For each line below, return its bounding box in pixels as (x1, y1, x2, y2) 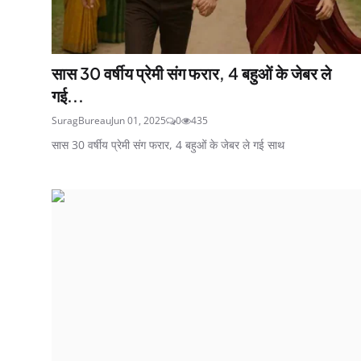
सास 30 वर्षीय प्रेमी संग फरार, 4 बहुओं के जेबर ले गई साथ (52, 136, 284, 152)
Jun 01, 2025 (111, 113, 166, 127)
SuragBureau (52, 113, 111, 127)
